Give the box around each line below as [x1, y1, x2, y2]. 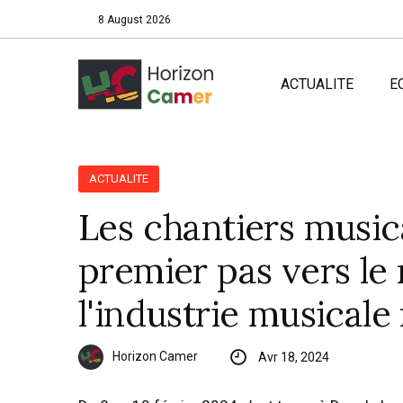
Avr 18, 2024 [257, 350, 329, 365]
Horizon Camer [112, 348, 198, 363]
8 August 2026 [98, 13, 172, 26]
